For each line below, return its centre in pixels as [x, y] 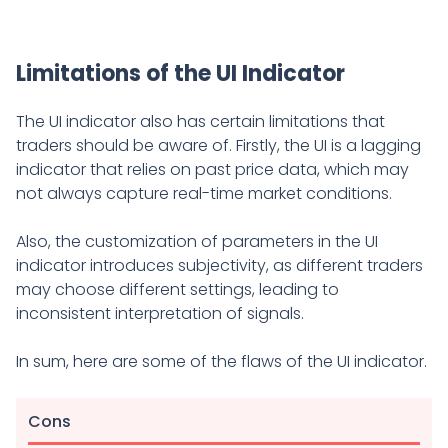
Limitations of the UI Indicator [180, 74]
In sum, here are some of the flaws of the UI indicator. [221, 362]
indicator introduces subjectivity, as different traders [219, 266]
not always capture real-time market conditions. [206, 194]
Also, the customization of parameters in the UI [197, 242]
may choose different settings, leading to [177, 290]
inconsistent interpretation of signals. [162, 314]
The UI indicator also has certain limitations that [200, 122]
